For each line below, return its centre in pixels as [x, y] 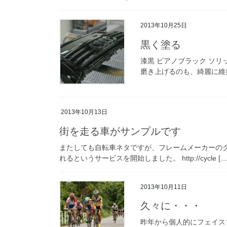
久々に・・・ [171, 206]
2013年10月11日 [164, 187]
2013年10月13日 [84, 112]
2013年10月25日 [164, 25]
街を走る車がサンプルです [120, 131]
